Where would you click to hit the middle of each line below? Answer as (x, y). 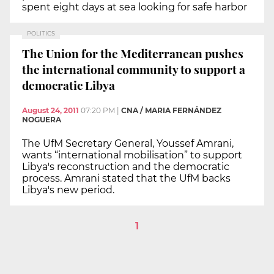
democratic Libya (68, 85)
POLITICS (41, 34)
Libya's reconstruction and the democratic (126, 167)
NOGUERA (42, 120)
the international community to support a (134, 69)
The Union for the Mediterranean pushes (133, 53)
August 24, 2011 (50, 111)
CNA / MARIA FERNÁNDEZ (171, 111)
